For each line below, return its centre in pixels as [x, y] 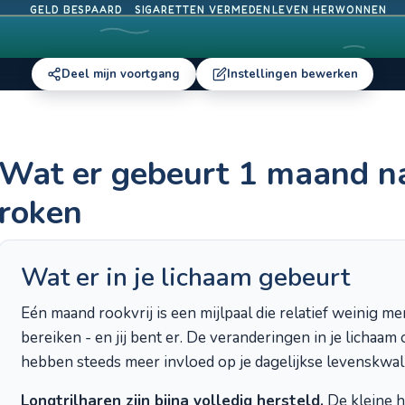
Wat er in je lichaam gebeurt [185, 278]
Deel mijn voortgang [121, 74]
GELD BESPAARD [76, 10]
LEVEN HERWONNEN [329, 10]
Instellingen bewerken [292, 74]
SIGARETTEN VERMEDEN [202, 10]
